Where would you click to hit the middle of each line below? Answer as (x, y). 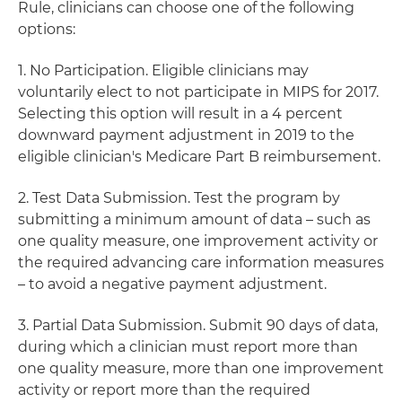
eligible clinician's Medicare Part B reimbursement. (199, 157)
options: (47, 29)
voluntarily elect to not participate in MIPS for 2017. (198, 92)
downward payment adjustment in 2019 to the (186, 135)
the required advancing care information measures (201, 262)
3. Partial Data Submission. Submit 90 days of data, (198, 325)
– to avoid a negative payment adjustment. (172, 284)
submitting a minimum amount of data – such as (194, 219)
